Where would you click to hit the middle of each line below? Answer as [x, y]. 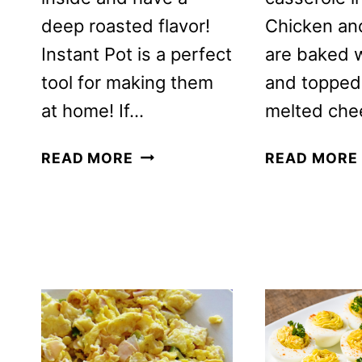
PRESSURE [173, 334]
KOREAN [164, 153]
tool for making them [127, 82]
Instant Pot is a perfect [137, 54]
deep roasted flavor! [126, 25]
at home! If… [93, 110]
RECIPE [160, 221]
